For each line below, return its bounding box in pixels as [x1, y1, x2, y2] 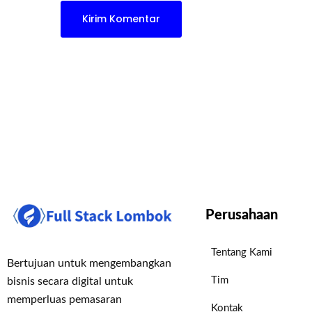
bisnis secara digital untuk [7, 275, 133, 287]
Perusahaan [205, 208, 278, 222]
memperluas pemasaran [7, 293, 122, 305]
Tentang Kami [211, 247, 272, 258]
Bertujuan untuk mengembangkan [7, 257, 171, 269]
